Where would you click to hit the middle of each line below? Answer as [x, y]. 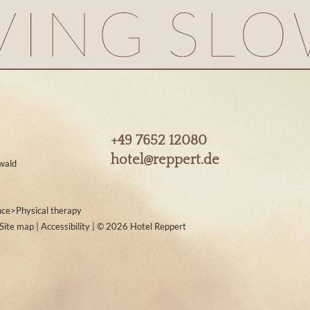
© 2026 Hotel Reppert [142, 227]
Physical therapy [49, 210]
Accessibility [66, 227]
